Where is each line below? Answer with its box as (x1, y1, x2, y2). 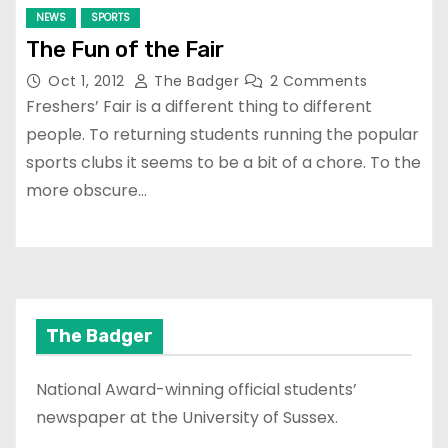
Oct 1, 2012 (48, 71, 129, 92)
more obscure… (26, 179, 147, 203)
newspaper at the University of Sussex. (36, 406, 338, 430)
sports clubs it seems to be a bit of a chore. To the (26, 151, 421, 175)
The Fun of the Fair (26, 36, 224, 64)
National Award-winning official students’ (36, 378, 357, 402)
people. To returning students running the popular (26, 123, 419, 147)
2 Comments (269, 71, 368, 92)
